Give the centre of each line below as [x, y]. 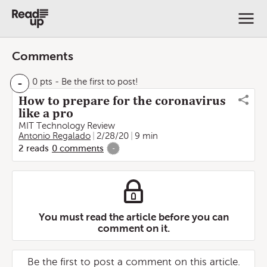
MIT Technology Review [67, 126]
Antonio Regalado [55, 136]
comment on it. [133, 228]
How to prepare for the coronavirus [122, 101]
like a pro [46, 113]
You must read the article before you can [133, 217]
